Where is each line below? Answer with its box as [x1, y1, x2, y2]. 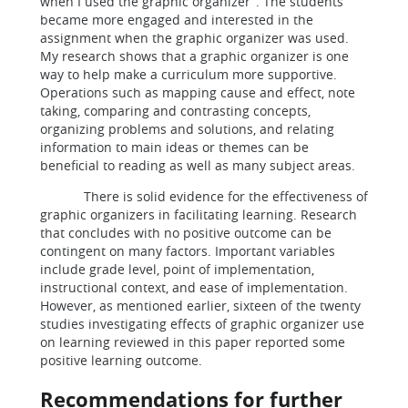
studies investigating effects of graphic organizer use [40, 315, 364, 332]
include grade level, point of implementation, [40, 260, 314, 278]
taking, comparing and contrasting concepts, [40, 102, 311, 119]
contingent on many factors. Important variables [40, 242, 335, 260]
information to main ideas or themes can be [40, 138, 309, 156]
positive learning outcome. [40, 352, 202, 369]
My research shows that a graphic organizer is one [40, 47, 349, 65]
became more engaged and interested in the [40, 11, 313, 28]
